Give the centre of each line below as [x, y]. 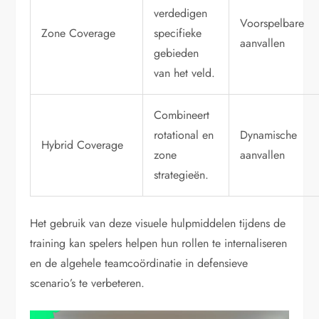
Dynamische [269, 135]
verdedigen [181, 14]
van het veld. [185, 73]
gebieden [177, 53]
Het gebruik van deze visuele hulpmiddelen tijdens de [158, 224]
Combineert [182, 115]
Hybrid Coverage [83, 145]
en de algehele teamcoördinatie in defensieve [139, 263]
